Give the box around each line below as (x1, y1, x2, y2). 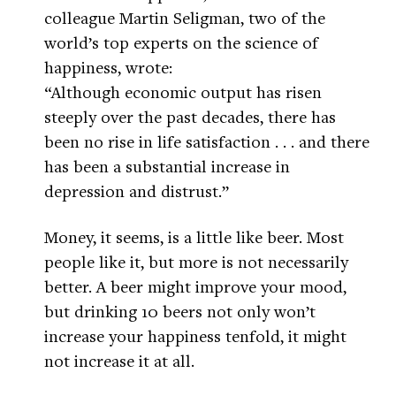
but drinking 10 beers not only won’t (44, 300, 316, 323)
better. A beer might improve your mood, (44, 275, 346, 298)
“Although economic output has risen (44, 80, 322, 103)
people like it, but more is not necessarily (44, 250, 348, 273)
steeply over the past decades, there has (44, 105, 336, 128)
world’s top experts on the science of (44, 31, 318, 54)
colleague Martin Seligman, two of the (44, 6, 325, 29)
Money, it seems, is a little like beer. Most (44, 225, 344, 248)
